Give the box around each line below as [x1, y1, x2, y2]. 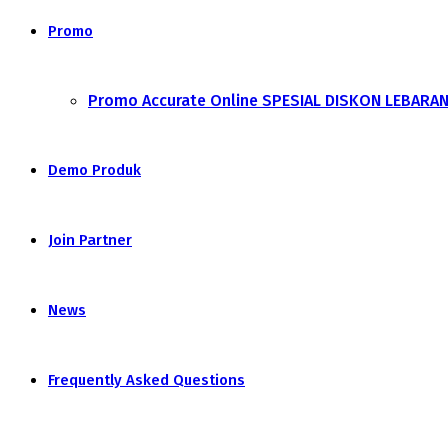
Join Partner [48, 231, 132, 249]
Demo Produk [48, 161, 141, 179]
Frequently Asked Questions [48, 371, 245, 389]
